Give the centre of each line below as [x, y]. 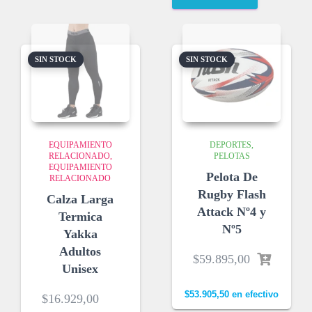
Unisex [80, 269]
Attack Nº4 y [232, 212]
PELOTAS [232, 156]
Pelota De [232, 177]
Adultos [80, 251]
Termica [80, 217]
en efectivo [254, 294]
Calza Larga [80, 199]
